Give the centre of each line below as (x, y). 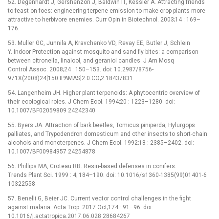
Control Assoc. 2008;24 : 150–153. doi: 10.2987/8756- (81, 69)
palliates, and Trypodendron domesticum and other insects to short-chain (108, 134)
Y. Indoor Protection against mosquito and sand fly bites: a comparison (103, 52)
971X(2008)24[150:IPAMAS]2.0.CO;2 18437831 (70, 78)
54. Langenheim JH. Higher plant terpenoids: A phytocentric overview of (104, 93)
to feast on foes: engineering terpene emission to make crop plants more (107, 11)
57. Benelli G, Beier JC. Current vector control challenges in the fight (99, 198)
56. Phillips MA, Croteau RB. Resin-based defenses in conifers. (92, 166)
